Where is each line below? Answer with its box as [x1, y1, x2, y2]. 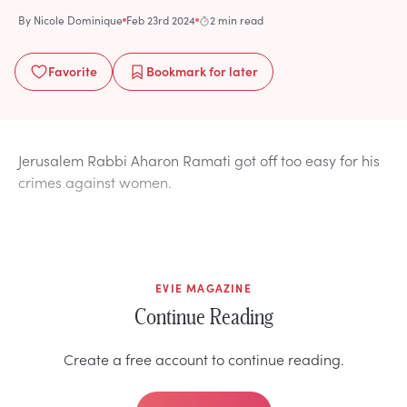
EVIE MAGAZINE [155, 280, 252, 295]
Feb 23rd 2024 [126, 12, 195, 27]
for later [206, 61, 258, 80]
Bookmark [146, 61, 206, 80]
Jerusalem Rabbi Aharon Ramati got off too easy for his [18, 149, 380, 170]
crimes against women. [18, 171, 172, 192]
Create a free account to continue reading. [63, 348, 344, 369]
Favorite [48, 61, 97, 80]
